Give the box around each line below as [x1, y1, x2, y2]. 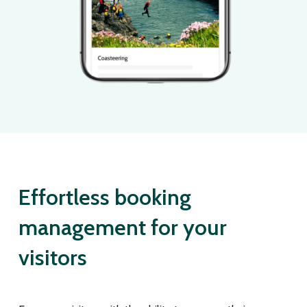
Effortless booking [18, 183, 191, 210]
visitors [18, 243, 87, 271]
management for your [18, 213, 227, 241]
